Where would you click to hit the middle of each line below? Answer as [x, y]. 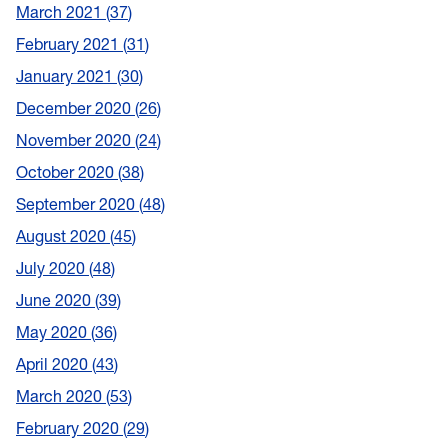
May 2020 [53, 331]
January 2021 [66, 75]
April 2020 [54, 363]
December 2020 [75, 107]
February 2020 [69, 427]
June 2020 [55, 299]
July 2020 [52, 267]
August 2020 [63, 235]
